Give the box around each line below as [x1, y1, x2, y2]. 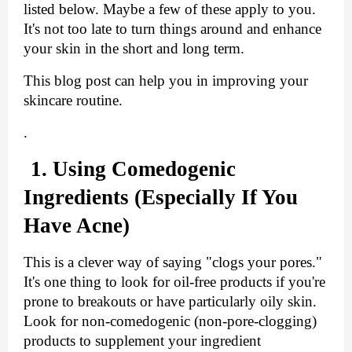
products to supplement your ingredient [24, 332, 261, 350]
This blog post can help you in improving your [24, 72, 308, 90]
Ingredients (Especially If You [24, 185, 298, 210]
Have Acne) [24, 214, 130, 238]
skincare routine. [24, 92, 123, 109]
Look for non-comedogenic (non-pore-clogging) [24, 313, 317, 330]
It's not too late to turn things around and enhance [24, 20, 321, 38]
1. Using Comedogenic [31, 157, 236, 181]
